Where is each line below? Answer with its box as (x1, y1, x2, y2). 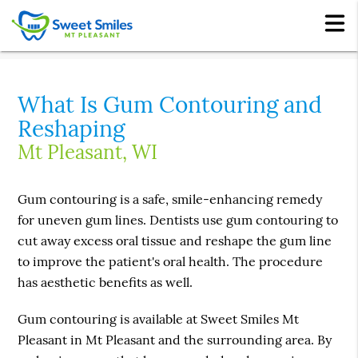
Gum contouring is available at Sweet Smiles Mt (18, 311, 300, 328)
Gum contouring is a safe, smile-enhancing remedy (18, 191, 323, 208)
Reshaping (18, 114, 125, 144)
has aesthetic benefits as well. (18, 274, 193, 291)
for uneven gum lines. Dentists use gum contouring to (18, 212, 339, 229)
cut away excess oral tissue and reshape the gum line (18, 233, 332, 249)
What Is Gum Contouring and (18, 90, 323, 120)
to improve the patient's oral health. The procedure (18, 253, 324, 270)
